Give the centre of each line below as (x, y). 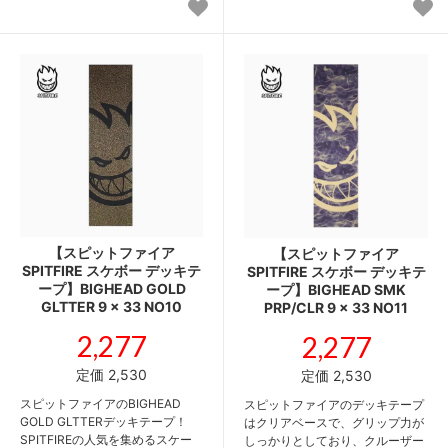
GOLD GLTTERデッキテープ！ (103, 421)
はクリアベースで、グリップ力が (334, 422)
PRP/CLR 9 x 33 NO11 (336, 307)
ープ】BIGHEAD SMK (336, 289)
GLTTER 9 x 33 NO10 (111, 306)
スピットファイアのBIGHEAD (100, 403)
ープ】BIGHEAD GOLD (111, 288)
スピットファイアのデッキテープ (334, 404)
